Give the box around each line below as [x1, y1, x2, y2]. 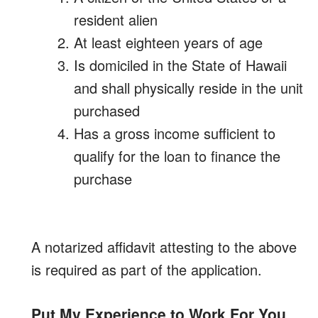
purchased [74, 100, 140, 121]
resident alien [74, 9, 158, 30]
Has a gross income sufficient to [74, 123, 275, 143]
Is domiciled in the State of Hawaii [74, 55, 287, 75]
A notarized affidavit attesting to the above [31, 236, 297, 257]
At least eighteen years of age [74, 32, 263, 53]
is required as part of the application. [31, 259, 262, 280]
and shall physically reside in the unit [74, 77, 303, 98]
